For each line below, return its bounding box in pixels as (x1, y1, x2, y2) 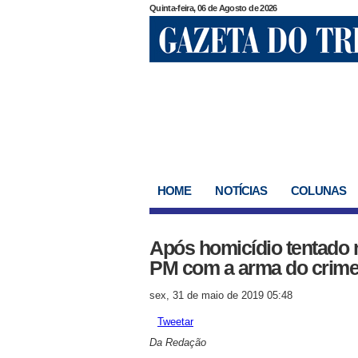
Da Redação (149, 336, 206, 348)
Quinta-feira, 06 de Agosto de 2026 (149, 3, 277, 13)
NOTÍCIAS (215, 184, 268, 197)
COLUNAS (291, 184, 346, 197)
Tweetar (157, 316, 193, 328)
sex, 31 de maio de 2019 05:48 (149, 289, 292, 301)
